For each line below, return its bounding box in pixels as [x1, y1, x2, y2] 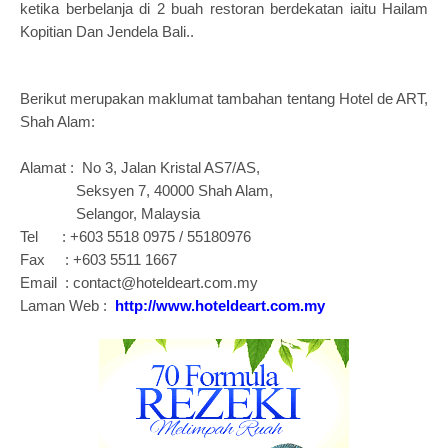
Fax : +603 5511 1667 [20, 251, 181, 268]
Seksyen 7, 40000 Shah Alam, [20, 182, 273, 199]
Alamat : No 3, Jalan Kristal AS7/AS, [20, 159, 260, 176]
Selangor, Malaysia [20, 205, 204, 222]
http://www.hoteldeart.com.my [115, 297, 325, 314]
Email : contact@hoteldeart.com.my [20, 274, 262, 291]
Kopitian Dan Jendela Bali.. [20, 23, 198, 40]
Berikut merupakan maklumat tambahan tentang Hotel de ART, [20, 90, 428, 107]
